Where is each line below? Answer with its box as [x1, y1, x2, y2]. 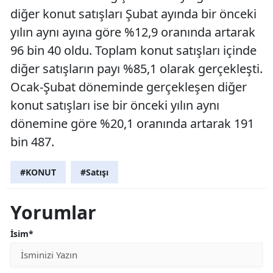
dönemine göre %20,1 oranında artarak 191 [10, 115, 254, 132]
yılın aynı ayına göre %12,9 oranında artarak [10, 24, 255, 41]
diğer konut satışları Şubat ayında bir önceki [10, 5, 257, 23]
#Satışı [80, 166, 108, 179]
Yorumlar [10, 200, 96, 225]
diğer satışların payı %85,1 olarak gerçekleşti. [10, 60, 263, 77]
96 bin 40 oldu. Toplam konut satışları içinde [10, 42, 257, 59]
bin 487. [10, 133, 54, 151]
